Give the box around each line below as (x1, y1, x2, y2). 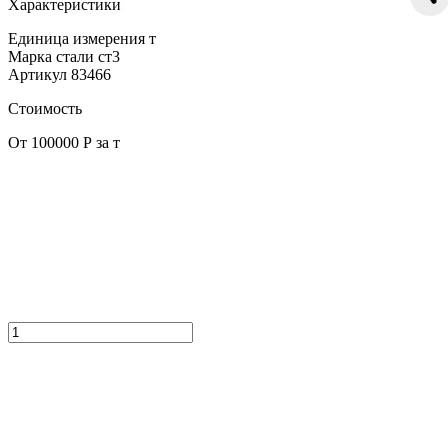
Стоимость (8, 99, 82, 117)
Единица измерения (8, 29, 145, 47)
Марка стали (8, 47, 94, 65)
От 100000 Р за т (8, 133, 120, 151)
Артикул (8, 65, 67, 83)
